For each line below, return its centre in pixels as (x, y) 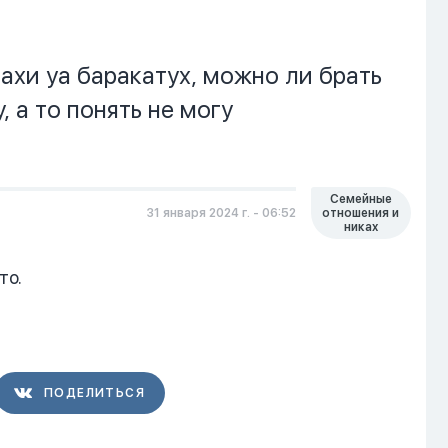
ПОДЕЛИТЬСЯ (94, 393)
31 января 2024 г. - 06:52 (220, 213)
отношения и (361, 213)
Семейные (360, 199)
